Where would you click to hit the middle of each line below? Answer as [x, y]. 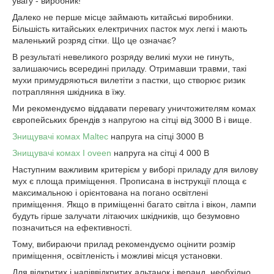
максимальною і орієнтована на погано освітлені [110, 193]
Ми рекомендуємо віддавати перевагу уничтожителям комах [134, 108]
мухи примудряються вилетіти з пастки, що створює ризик [129, 80]
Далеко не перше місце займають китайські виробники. [123, 17]
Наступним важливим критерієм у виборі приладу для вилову [135, 169]
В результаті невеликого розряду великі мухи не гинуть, [123, 57]
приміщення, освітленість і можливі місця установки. [117, 256]
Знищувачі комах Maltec [60, 136]
